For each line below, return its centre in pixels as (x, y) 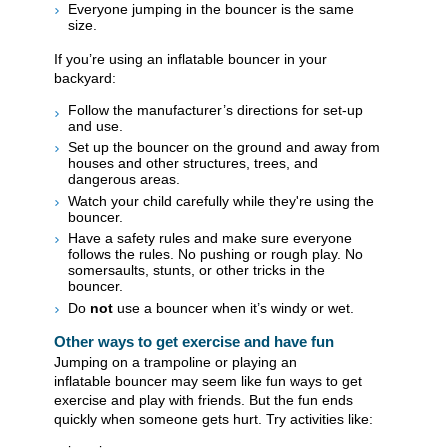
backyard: (85, 77)
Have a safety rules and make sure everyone (210, 238)
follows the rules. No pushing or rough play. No (215, 254)
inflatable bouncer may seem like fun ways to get (208, 380)
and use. (95, 125)
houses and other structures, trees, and (193, 163)
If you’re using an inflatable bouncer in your (190, 58)
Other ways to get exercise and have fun (194, 341)
